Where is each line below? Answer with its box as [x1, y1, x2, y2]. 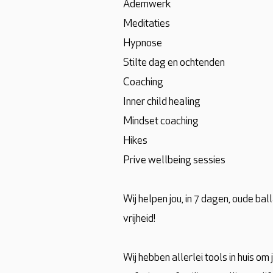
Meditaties [123, 18, 170, 30]
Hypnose [123, 38, 162, 49]
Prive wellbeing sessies [123, 155, 225, 166]
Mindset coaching [123, 116, 199, 127]
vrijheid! [123, 213, 155, 225]
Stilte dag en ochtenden [123, 57, 225, 69]
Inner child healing [123, 96, 200, 108]
